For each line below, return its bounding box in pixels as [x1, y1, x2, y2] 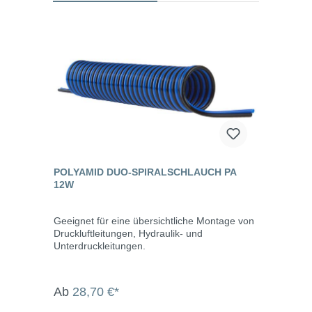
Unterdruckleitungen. [54, 240, 146, 251]
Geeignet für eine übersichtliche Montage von [54, 214, 254, 226]
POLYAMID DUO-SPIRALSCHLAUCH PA [54, 166, 237, 178]
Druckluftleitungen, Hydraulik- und [54, 227, 203, 239]
